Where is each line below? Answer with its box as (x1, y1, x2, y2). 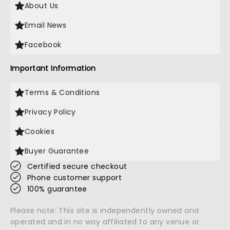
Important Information (10, 63, 96, 73)
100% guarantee (27, 184, 87, 194)
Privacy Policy (25, 107, 76, 117)
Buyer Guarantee (25, 146, 89, 156)
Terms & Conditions (25, 87, 100, 98)
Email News (25, 20, 67, 30)
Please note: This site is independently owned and (10, 205, 199, 216)
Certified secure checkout (27, 161, 127, 171)
